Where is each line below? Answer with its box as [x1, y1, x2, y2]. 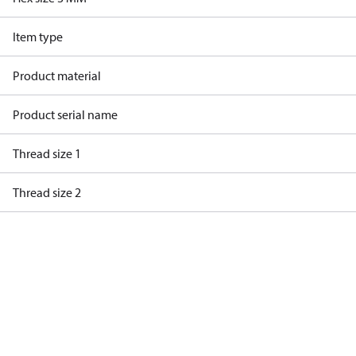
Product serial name [13, 106, 118, 122]
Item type [13, 29, 63, 44]
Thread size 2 [13, 184, 81, 200]
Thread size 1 [13, 145, 81, 161]
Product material [13, 68, 101, 83]
